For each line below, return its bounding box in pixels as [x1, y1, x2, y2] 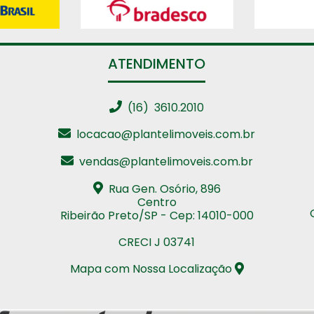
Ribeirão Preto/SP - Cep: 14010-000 [60, 207, 254, 224]
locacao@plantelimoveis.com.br [71, 126, 256, 143]
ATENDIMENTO [108, 53, 206, 74]
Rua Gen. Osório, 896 [102, 180, 221, 197]
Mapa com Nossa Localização [69, 261, 235, 278]
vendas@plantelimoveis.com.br [73, 153, 253, 170]
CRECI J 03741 [118, 233, 196, 250]
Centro [137, 193, 177, 210]
